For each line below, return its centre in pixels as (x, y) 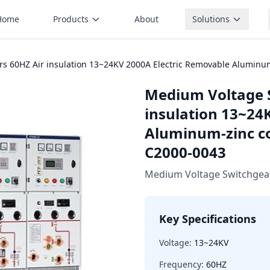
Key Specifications (208, 219)
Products (71, 19)
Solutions (211, 19)
